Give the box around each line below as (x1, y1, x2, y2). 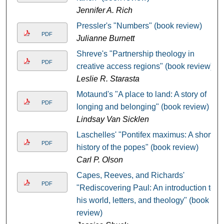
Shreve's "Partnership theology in (76, 49, 194, 58)
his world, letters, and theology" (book (76, 196, 209, 205)
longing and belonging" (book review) (76, 102, 209, 111)
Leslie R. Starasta (76, 74, 139, 83)
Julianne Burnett (76, 34, 134, 43)
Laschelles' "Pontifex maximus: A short (76, 130, 212, 139)
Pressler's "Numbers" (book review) (76, 21, 202, 30)
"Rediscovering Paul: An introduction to (76, 183, 215, 192)
